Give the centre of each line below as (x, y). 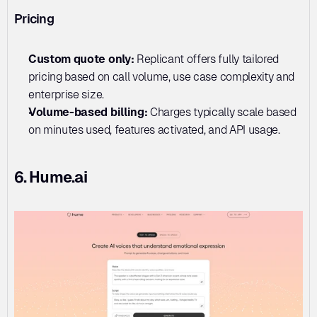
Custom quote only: (82, 59)
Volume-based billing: (89, 112)
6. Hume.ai (52, 177)
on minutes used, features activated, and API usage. (154, 129)
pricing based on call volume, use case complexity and (162, 76)
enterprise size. (66, 94)
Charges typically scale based (223, 112)
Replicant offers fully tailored (208, 59)
